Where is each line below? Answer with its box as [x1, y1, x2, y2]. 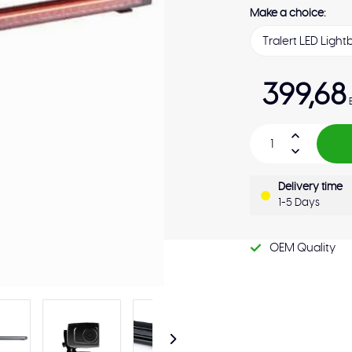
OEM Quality [269, 242, 336, 254]
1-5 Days [278, 197, 321, 208]
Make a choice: [250, 8, 326, 19]
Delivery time [278, 181, 343, 192]
